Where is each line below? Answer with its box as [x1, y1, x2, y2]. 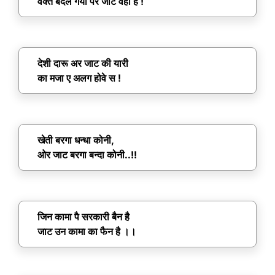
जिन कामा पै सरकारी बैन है [37, 211, 130, 223]
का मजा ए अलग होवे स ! [37, 72, 121, 85]
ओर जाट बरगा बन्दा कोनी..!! [37, 149, 137, 161]
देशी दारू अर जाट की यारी [37, 57, 128, 70]
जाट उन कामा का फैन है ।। [37, 225, 136, 238]
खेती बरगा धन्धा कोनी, [37, 134, 114, 147]
